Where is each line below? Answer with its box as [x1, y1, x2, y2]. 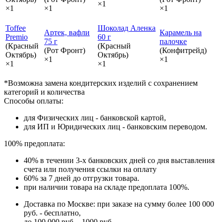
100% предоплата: [4, 139, 65, 148]
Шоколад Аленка [98, 23, 156, 32]
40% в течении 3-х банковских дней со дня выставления [24, 156, 215, 165]
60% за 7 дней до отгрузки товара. [24, 173, 139, 182]
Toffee [5, 23, 26, 32]
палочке [160, 37, 187, 46]
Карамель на [160, 28, 202, 37]
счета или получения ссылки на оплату [24, 165, 157, 173]
